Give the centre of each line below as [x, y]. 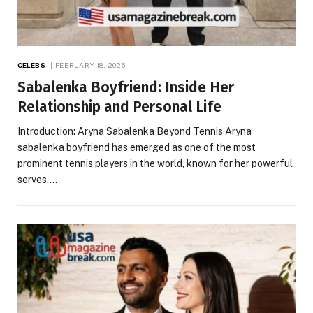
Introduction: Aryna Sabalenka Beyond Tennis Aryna [134, 132]
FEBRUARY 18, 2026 [90, 65]
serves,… [37, 180]
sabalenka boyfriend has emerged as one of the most [137, 148]
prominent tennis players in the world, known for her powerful [155, 164]
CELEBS [31, 65]
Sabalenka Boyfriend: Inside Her [126, 88]
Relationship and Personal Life [119, 107]
